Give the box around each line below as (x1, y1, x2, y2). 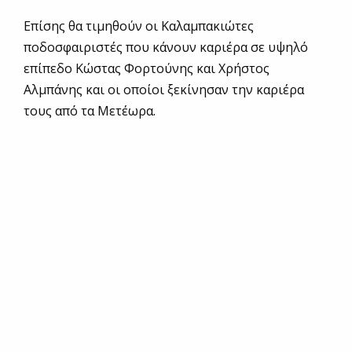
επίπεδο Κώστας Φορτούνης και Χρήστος (24, 60, 269, 78)
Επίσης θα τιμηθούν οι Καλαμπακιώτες (24, 17, 254, 35)
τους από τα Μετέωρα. (24, 102, 156, 120)
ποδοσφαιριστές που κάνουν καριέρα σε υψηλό (24, 38, 308, 57)
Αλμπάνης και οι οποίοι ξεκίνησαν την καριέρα (24, 81, 304, 99)
